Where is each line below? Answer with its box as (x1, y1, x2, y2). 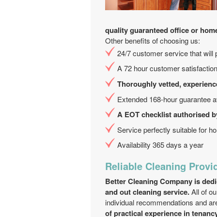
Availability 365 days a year (117, 139, 203, 150)
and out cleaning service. (105, 186, 189, 197)
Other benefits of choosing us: (105, 35, 200, 46)
